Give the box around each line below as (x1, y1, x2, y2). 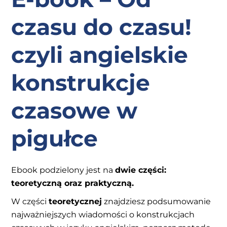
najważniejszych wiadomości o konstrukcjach (11, 209, 195, 219)
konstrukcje (11, 68, 150, 96)
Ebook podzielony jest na (11, 165, 116, 175)
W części (11, 196, 49, 206)
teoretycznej (49, 196, 102, 206)
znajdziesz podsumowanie (102, 196, 211, 206)
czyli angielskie (11, 41, 188, 68)
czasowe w (11, 96, 138, 124)
